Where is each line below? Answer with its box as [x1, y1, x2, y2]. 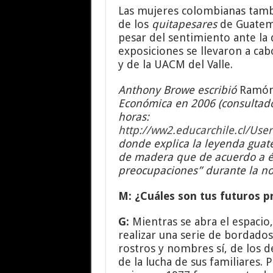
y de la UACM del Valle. [118, 57, 233, 71]
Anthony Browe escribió [118, 83, 239, 96]
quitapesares [151, 17, 220, 30]
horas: [118, 110, 149, 123]
